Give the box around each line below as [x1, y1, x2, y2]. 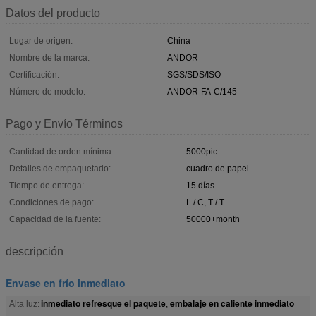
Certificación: [9, 69, 59, 80]
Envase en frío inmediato [6, 275, 126, 290]
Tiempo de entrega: [9, 180, 84, 190]
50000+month [186, 214, 240, 224]
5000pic [186, 146, 217, 157]
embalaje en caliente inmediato [170, 296, 294, 310]
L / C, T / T [186, 197, 224, 207]
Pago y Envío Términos [6, 117, 123, 130]
